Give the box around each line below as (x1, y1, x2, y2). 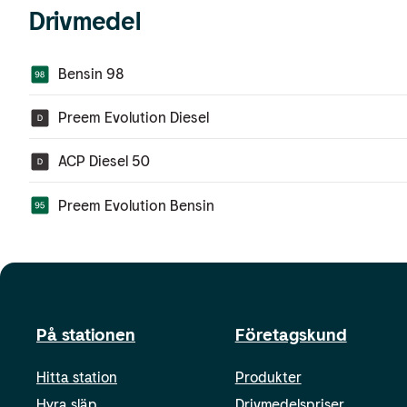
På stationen (36, 323, 135, 345)
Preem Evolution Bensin (58, 195, 214, 213)
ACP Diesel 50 (58, 152, 150, 170)
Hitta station (36, 368, 117, 386)
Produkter (234, 368, 302, 386)
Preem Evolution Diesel (58, 108, 209, 126)
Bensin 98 (58, 65, 124, 83)
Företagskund (234, 323, 347, 345)
